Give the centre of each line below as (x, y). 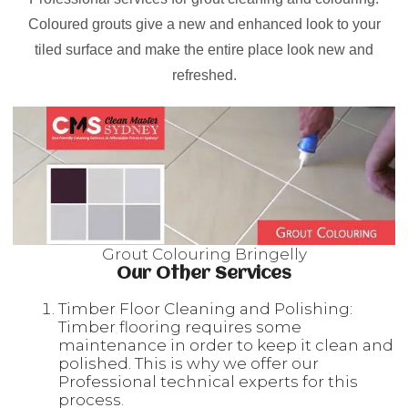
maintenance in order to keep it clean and (226, 345)
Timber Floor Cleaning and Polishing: (205, 309)
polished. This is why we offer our (189, 363)
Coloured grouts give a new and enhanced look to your (204, 24)
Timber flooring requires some (180, 327)
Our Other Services (204, 274)
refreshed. (204, 75)
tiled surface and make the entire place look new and (204, 50)
